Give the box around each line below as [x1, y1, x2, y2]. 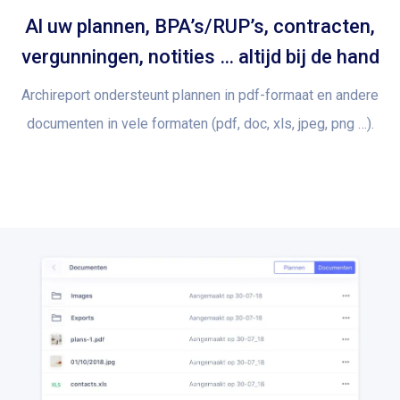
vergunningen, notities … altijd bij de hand [21, 46, 379, 69]
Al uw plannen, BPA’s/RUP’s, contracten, [25, 15, 375, 38]
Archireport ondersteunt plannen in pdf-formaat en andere [21, 87, 379, 104]
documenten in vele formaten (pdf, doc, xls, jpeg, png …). [26, 115, 374, 133]
